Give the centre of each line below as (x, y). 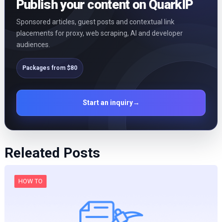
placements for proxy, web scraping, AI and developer (99, 33)
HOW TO (30, 181)
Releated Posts (52, 153)
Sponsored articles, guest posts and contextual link (95, 22)
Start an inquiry (108, 103)
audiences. (33, 45)
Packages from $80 (50, 68)
